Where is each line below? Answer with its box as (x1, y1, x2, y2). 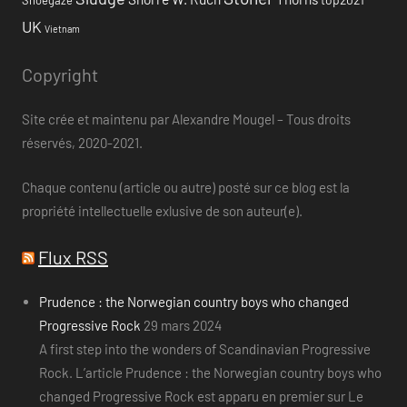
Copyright (22, 63, 98, 85)
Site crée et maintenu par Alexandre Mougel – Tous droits (22, 111, 351, 128)
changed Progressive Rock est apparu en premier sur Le (38, 388, 363, 405)
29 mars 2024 (143, 317, 222, 334)
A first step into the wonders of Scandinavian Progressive (38, 341, 371, 358)
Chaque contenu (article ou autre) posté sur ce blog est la (22, 178, 350, 195)
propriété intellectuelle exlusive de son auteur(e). (22, 202, 303, 219)
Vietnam (45, 22, 80, 35)
